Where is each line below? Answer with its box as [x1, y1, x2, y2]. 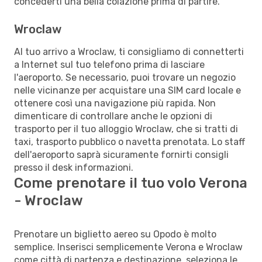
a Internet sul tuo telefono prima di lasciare [14, 58, 205, 70]
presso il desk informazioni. [14, 161, 133, 173]
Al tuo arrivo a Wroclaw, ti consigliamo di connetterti [14, 46, 244, 57]
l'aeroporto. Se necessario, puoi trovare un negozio [14, 71, 236, 83]
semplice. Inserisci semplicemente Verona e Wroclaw [14, 241, 243, 253]
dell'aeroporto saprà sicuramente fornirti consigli [14, 149, 229, 160]
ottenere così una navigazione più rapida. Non [14, 97, 216, 109]
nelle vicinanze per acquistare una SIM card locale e [14, 84, 241, 96]
